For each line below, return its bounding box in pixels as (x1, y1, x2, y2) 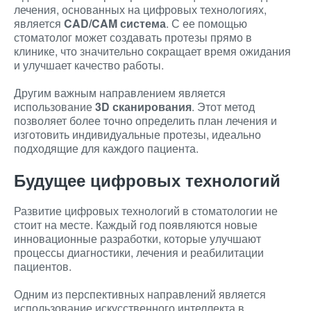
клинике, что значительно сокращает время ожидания (14, 43, 291, 59)
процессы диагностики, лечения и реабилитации (14, 244, 264, 260)
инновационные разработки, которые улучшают (14, 230, 261, 246)
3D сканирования (95, 99, 192, 115)
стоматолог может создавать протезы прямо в (14, 29, 252, 45)
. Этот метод (192, 99, 255, 115)
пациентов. (14, 258, 72, 274)
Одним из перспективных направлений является (14, 286, 266, 302)
